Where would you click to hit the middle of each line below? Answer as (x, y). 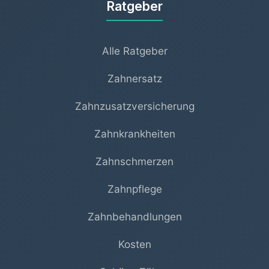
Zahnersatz (134, 78)
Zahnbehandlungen (134, 216)
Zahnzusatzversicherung (134, 106)
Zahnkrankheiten (134, 133)
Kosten (134, 244)
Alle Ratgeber (134, 50)
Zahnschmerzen (134, 161)
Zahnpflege (134, 189)
